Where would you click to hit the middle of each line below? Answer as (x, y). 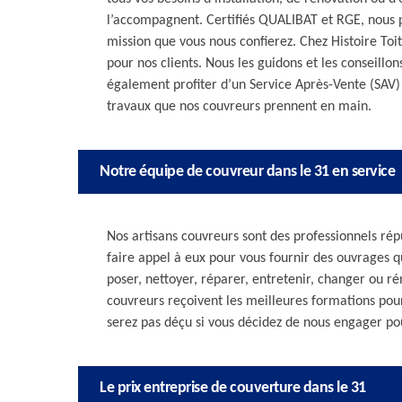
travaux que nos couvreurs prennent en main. (239, 107)
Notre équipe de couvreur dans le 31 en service (247, 172)
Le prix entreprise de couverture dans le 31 (233, 388)
